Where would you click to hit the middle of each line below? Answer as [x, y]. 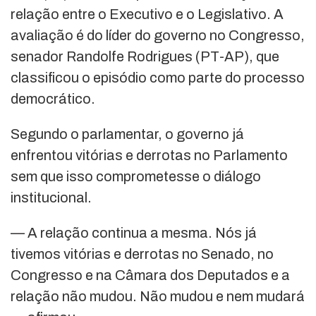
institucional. [51, 198]
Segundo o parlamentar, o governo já [127, 134]
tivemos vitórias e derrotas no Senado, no [142, 254]
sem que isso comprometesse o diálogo [136, 177]
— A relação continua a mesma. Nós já [134, 233]
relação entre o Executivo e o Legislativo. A [147, 14]
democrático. [53, 99]
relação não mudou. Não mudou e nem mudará [158, 297]
